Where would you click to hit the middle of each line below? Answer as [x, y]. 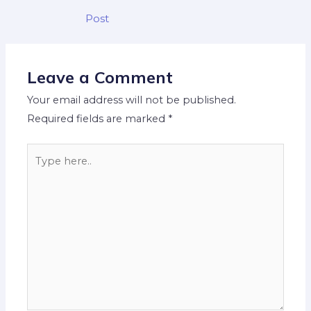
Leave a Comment [100, 77]
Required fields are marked [98, 119]
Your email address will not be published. [132, 100]
